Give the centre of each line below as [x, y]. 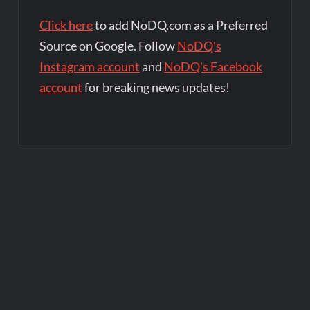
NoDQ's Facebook [213, 67]
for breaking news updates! [156, 88]
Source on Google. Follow [109, 46]
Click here [66, 25]
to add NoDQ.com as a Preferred [181, 25]
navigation [64, 198]
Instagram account [90, 67]
